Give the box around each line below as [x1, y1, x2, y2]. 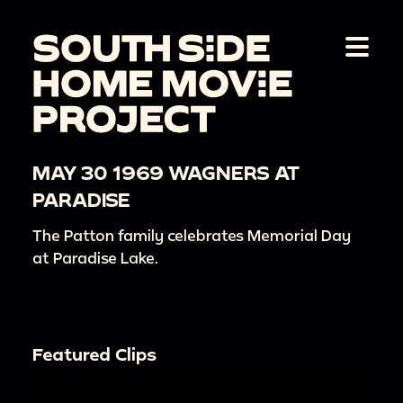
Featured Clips [32, 344, 157, 365]
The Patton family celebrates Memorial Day [32, 227, 351, 245]
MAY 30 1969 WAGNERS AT [32, 161, 300, 184]
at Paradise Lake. [32, 249, 158, 267]
